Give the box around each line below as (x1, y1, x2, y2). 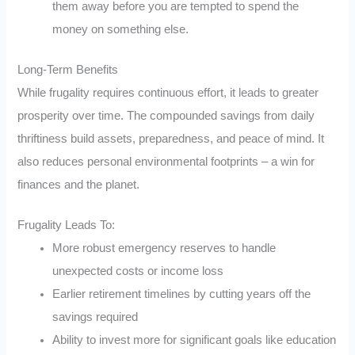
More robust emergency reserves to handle (52, 241, 277, 254)
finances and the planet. (17, 177, 140, 191)
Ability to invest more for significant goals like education (52, 333, 337, 346)
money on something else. (52, 22, 189, 36)
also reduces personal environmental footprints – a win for (17, 155, 315, 168)
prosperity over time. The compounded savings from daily (17, 109, 315, 122)
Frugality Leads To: (17, 218, 116, 231)
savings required (52, 310, 139, 323)
